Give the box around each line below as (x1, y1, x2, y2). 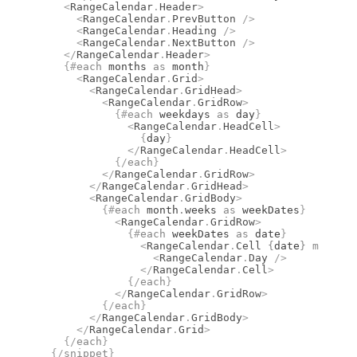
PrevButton (172, 13, 236, 25)
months (102, 61, 153, 73)
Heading (172, 25, 217, 37)
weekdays (153, 108, 217, 121)
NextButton (172, 37, 236, 49)
